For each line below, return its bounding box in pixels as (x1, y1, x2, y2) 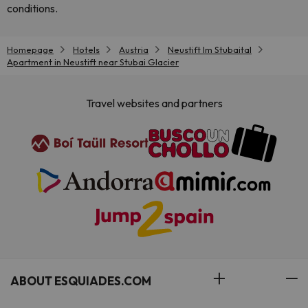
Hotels (73, 44, 100, 55)
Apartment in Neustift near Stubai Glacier (7, 56, 179, 67)
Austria (119, 44, 148, 55)
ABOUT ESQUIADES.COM (10, 274, 151, 289)
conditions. (7, 1, 58, 15)
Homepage (7, 44, 54, 55)
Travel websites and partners (85, 96, 223, 111)
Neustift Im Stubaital (168, 44, 252, 55)
